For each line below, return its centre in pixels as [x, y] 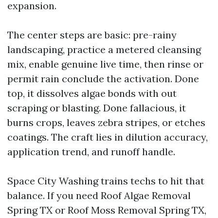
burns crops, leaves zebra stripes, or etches [106, 122]
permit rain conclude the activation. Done [103, 79]
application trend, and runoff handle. [91, 152]
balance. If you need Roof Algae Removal [99, 195]
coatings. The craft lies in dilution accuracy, [108, 137]
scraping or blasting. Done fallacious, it [97, 108]
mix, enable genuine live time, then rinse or [105, 64]
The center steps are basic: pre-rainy [92, 35]
